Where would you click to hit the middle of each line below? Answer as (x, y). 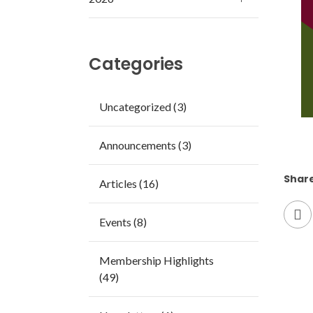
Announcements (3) (145, 145)
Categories (136, 64)
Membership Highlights (156, 261)
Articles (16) (129, 184)
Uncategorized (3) (143, 107)
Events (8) (123, 222)
